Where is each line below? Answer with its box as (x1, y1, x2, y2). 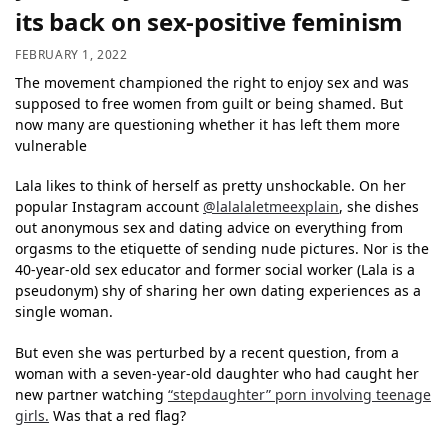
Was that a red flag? (49, 405, 186, 425)
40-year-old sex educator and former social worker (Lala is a (15, 260, 415, 280)
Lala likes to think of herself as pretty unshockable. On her (15, 176, 406, 196)
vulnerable (15, 135, 87, 155)
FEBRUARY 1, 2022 (15, 45, 128, 63)
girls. (15, 405, 49, 425)
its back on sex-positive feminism (15, 5, 404, 39)
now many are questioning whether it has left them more (15, 114, 400, 134)
